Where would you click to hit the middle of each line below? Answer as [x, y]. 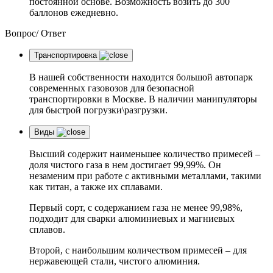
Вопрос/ [23, 33]
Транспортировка [66, 55]
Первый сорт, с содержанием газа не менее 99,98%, [136, 207]
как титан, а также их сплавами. [96, 187]
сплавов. [47, 229]
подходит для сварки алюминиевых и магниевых [132, 218]
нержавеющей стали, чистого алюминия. [115, 261]
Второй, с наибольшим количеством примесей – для [138, 250]
